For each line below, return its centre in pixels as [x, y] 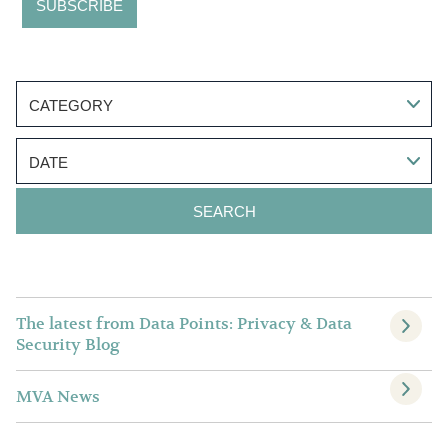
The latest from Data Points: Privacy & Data [184, 324]
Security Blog [68, 345]
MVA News [58, 397]
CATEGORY [71, 106]
